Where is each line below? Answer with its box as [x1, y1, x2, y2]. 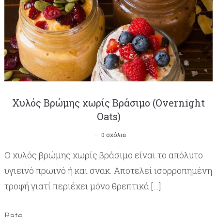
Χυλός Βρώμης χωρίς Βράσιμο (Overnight [12, 96, 205, 109]
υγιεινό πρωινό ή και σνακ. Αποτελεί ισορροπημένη [4, 165, 212, 177]
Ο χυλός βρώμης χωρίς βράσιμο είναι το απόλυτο [4, 149, 203, 161]
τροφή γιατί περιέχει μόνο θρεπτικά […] [4, 180, 161, 192]
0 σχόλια [101, 131, 126, 139]
